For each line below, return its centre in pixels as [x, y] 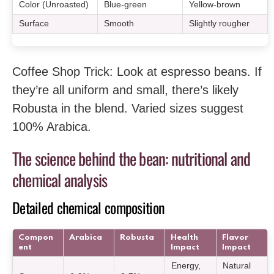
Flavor [235, 238]
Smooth [119, 23]
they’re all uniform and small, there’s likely [125, 90]
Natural [237, 266]
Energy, [186, 266]
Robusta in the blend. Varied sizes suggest [128, 108]
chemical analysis [60, 180]
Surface [34, 23]
